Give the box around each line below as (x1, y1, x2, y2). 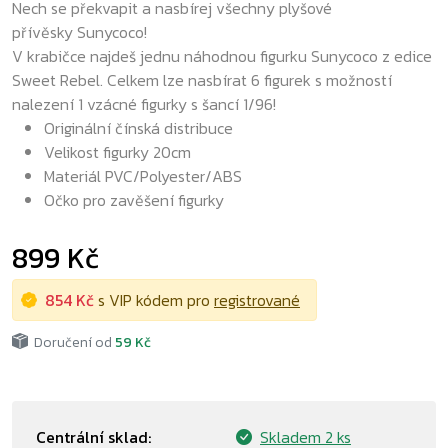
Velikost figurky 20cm (44, 140, 191, 164)
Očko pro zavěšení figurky (44, 188, 224, 212)
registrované (214, 288, 300, 312)
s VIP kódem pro (94, 288, 214, 312)
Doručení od (28, 332, 115, 353)
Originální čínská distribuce (44, 116, 233, 140)
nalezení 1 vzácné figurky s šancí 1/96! (12, 92, 276, 116)
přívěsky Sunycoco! (12, 20, 147, 44)
